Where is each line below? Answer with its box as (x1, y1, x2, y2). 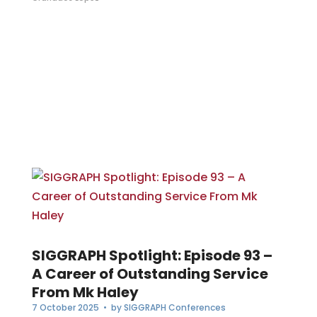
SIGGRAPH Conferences (123, 301, 226, 314)
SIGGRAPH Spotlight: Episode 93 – (31, 246, 272, 266)
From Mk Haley (31, 282, 139, 303)
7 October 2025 (31, 301, 99, 314)
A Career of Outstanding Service (31, 264, 268, 284)
